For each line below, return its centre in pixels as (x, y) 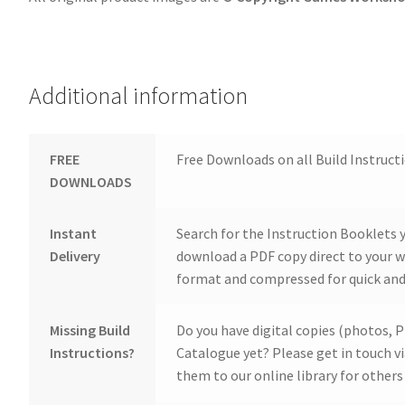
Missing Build (89, 330)
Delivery (75, 256)
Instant (73, 233)
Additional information (139, 96)
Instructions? (92, 353)
